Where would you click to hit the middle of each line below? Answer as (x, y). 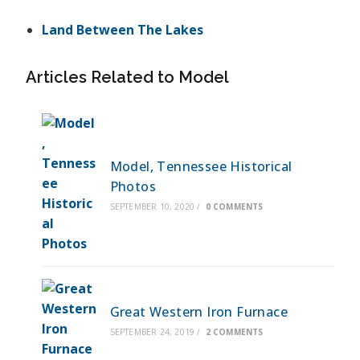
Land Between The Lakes (123, 30)
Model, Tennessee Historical (201, 166)
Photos (133, 186)
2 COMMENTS (234, 331)
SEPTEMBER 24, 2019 (152, 331)
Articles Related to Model (128, 77)
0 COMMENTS (234, 206)
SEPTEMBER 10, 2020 (152, 206)
